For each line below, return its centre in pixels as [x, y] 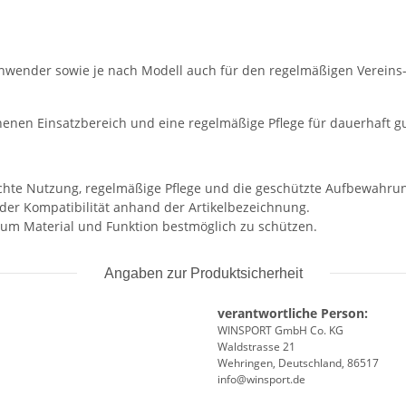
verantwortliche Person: [293, 314]
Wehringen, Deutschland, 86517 [298, 363]
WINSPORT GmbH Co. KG [280, 331]
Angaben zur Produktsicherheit [203, 274]
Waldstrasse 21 [256, 347]
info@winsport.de [261, 380]
